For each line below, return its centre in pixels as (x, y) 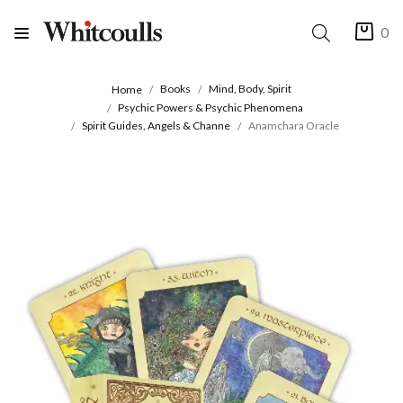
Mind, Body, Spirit (250, 89)
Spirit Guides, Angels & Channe (156, 126)
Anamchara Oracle (294, 126)
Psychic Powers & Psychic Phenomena (210, 107)
